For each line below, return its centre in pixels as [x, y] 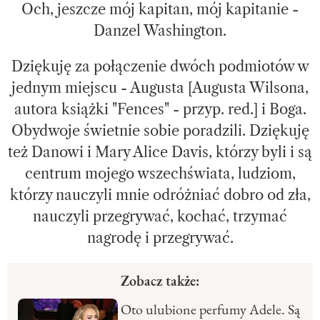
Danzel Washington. [160, 31]
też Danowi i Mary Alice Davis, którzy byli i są [160, 152]
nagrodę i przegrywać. [160, 238]
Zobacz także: [160, 281]
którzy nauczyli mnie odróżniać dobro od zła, [160, 195]
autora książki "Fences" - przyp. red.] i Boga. [160, 110]
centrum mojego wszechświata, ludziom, [160, 174]
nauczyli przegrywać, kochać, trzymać [160, 217]
